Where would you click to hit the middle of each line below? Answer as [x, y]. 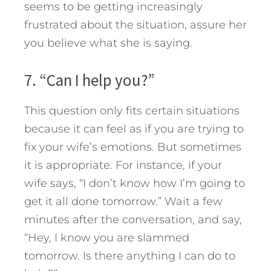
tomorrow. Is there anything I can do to [130, 256]
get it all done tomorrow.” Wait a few [123, 201]
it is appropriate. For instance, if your [123, 165]
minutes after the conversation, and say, [133, 219]
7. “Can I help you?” [90, 80]
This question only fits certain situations [132, 110]
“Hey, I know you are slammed [107, 237]
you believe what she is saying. [108, 43]
